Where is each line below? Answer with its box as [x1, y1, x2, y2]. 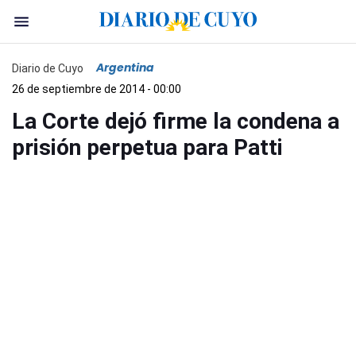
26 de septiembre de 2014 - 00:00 [12, 83, 181, 95]
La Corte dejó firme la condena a [12, 108, 339, 134]
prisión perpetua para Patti [12, 134, 283, 161]
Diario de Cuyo [12, 61, 83, 75]
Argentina [96, 60, 154, 75]
